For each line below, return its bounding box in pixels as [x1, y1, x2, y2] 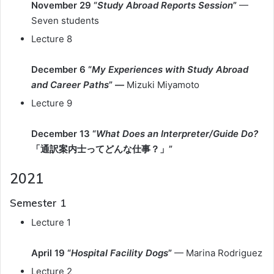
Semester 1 [10, 196, 66, 209]
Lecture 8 [31, 33, 72, 45]
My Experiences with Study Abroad [92, 64, 248, 75]
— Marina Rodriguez [174, 247, 262, 259]
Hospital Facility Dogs [71, 247, 168, 259]
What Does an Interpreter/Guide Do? [96, 128, 258, 139]
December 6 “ [31, 64, 92, 75]
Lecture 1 [31, 217, 71, 228]
